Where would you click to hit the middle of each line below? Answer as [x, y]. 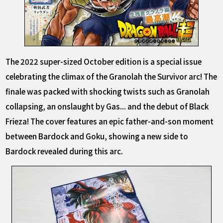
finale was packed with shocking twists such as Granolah [108, 91]
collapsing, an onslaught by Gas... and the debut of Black [107, 106]
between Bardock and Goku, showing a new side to [97, 136]
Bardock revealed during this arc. [64, 151]
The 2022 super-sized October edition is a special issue [104, 61]
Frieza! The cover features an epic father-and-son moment [110, 121]
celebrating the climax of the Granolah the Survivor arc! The [111, 76]
